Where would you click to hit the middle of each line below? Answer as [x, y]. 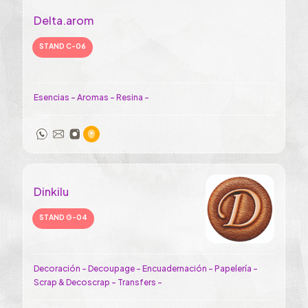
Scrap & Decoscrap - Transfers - [98, 282]
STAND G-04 [63, 217]
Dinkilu [51, 191]
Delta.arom [64, 20]
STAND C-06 [63, 46]
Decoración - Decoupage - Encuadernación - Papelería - [146, 268]
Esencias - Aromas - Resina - [91, 97]
